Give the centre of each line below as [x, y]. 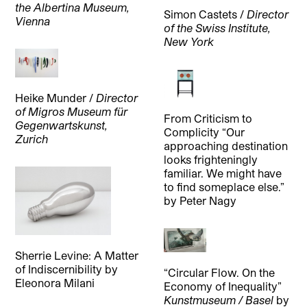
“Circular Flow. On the [219, 272]
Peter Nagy [208, 200]
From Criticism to [208, 118]
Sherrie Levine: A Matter [77, 255]
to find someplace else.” [224, 186]
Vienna [33, 21]
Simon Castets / [205, 14]
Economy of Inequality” [222, 286]
